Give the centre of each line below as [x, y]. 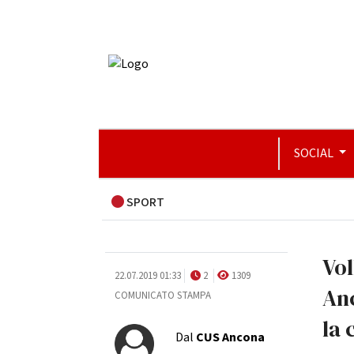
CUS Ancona [229, 337]
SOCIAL [314, 153]
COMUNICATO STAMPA [162, 296]
